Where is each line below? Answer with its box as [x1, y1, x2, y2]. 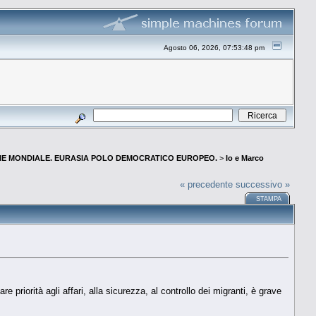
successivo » [236, 178, 291, 190]
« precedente [180, 178, 233, 190]
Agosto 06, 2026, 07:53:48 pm [164, 44, 265, 51]
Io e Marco [226, 154, 264, 163]
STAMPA [256, 195, 282, 202]
